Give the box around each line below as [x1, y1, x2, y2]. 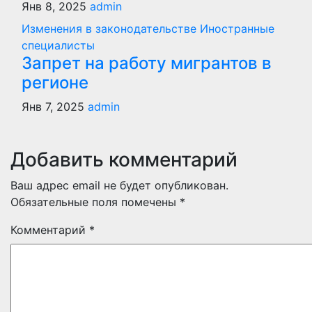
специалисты [22, 38, 95, 52]
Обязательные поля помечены [10, 194, 180, 209]
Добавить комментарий [10, 147, 237, 171]
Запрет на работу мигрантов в [22, 52, 272, 73]
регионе [22, 72, 88, 93]
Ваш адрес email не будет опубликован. [10, 178, 228, 192]
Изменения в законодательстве [22, 21, 200, 36]
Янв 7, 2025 [22, 99, 88, 114]
